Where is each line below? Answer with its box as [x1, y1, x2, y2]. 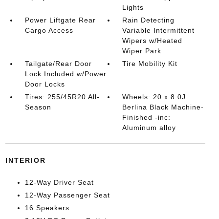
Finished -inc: [122, 113, 171, 121]
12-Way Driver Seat [24, 178, 94, 186]
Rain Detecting [122, 16, 175, 24]
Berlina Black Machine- [122, 103, 204, 111]
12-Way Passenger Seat [24, 191, 110, 199]
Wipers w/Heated [122, 36, 183, 44]
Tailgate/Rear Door [24, 59, 92, 67]
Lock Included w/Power [24, 69, 107, 78]
